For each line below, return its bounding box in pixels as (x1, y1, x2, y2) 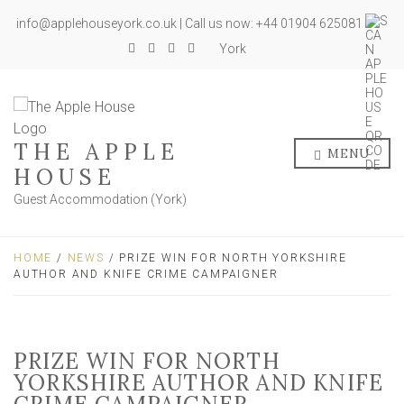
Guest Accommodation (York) (14, 192, 187, 207)
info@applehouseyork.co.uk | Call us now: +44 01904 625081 (16, 16, 365, 32)
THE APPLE (14, 138, 179, 166)
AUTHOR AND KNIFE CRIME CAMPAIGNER (14, 268, 279, 280)
